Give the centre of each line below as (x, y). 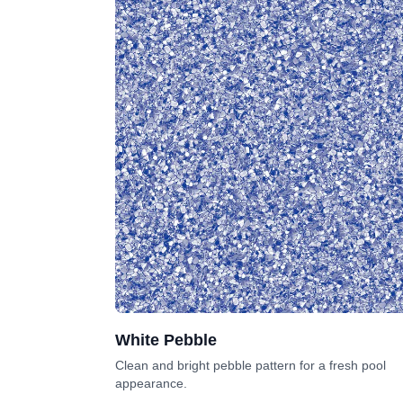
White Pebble (166, 340)
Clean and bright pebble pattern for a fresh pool (251, 366)
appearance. (151, 384)
